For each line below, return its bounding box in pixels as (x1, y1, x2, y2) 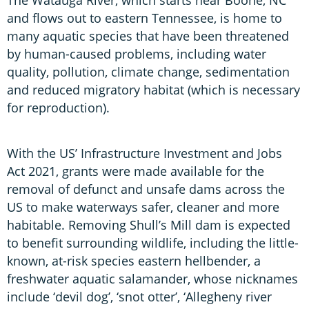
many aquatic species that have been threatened (7, 27, 289, 44)
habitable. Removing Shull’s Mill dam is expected (7, 216, 290, 233)
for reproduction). (7, 99, 110, 116)
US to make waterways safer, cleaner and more (7, 198, 279, 215)
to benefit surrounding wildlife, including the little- (7, 234, 299, 251)
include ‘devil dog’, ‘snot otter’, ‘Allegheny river (7, 288, 272, 305)
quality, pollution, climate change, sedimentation (7, 63, 290, 80)
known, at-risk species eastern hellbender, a (7, 252, 261, 269)
